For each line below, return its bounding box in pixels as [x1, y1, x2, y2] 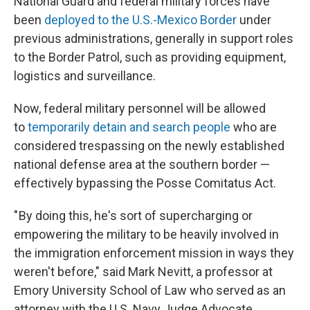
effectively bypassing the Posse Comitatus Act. [14, 176, 276, 190]
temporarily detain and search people [28, 120, 230, 134]
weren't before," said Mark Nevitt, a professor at [14, 264, 273, 279]
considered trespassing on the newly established [14, 138, 284, 153]
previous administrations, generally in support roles [14, 31, 293, 46]
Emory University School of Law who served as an [14, 283, 286, 298]
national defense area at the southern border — [14, 157, 270, 172]
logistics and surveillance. [14, 69, 156, 83]
